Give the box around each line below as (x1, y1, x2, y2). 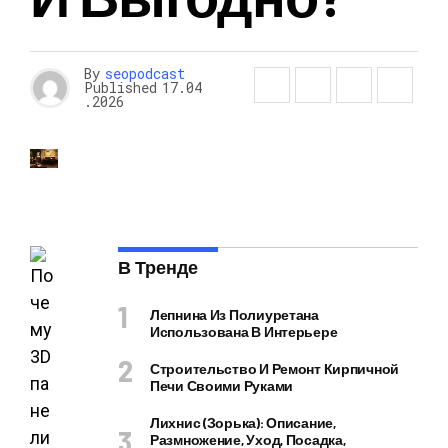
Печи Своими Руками (150, 377, 293, 394)
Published (84, 78, 157, 97)
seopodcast (105, 64, 185, 83)
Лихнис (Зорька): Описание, (150, 414, 336, 431)
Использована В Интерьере (150, 323, 338, 340)
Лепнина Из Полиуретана (150, 306, 319, 323)
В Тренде (118, 256, 198, 278)
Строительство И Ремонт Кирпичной (150, 360, 400, 377)
